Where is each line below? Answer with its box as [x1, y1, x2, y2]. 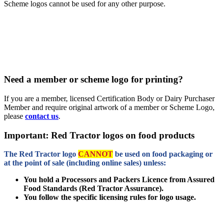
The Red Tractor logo [4, 150, 78, 159]
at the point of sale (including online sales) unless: [4, 159, 166, 167]
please [4, 111, 25, 120]
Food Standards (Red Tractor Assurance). [24, 184, 164, 193]
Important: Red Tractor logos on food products [4, 130, 194, 140]
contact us [25, 111, 58, 120]
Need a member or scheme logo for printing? [4, 74, 183, 85]
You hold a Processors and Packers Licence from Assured [24, 175, 215, 184]
